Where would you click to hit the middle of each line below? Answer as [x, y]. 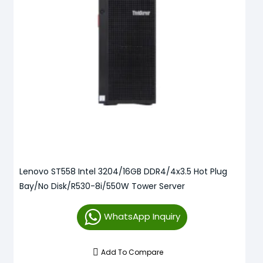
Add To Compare [132, 252]
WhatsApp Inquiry [142, 216]
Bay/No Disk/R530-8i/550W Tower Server [102, 186]
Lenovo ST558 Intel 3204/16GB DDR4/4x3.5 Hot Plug [123, 171]
